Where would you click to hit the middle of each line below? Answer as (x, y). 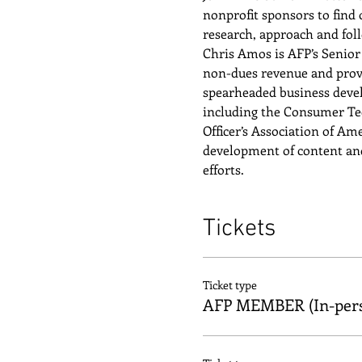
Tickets (239, 229)
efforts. (223, 169)
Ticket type (229, 284)
